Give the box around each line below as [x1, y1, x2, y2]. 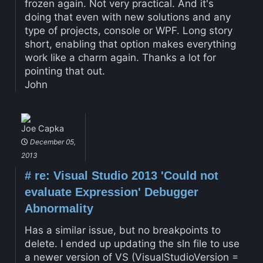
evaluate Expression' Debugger [24, 186, 198, 199]
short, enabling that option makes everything [24, 38, 236, 50]
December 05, [28, 137, 76, 147]
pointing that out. [24, 65, 105, 77]
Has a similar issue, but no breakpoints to [24, 224, 221, 236]
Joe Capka [21, 123, 64, 134]
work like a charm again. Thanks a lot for [24, 51, 216, 63]
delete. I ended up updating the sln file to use [24, 237, 240, 249]
